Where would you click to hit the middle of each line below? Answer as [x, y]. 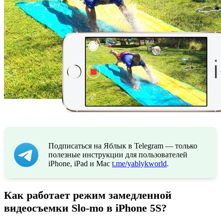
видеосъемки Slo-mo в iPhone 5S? [85, 208]
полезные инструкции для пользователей [118, 154]
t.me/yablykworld [139, 163]
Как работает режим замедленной [88, 195]
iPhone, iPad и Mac [80, 163]
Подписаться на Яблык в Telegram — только [123, 146]
